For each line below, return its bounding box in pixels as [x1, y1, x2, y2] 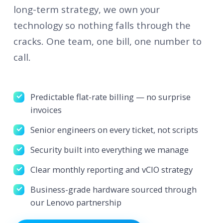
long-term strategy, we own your [13, 3, 160, 16]
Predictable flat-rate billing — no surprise [30, 91, 191, 103]
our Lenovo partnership [30, 196, 121, 208]
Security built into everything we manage [30, 143, 189, 155]
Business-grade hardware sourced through [30, 183, 197, 195]
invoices [30, 104, 62, 115]
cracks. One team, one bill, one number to [13, 35, 202, 48]
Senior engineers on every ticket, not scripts [30, 123, 198, 135]
